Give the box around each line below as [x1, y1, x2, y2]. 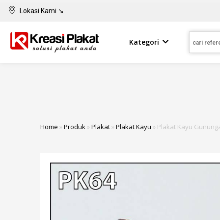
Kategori [129, 37, 159, 47]
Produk [64, 122, 85, 131]
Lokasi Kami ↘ [20, 6, 64, 15]
